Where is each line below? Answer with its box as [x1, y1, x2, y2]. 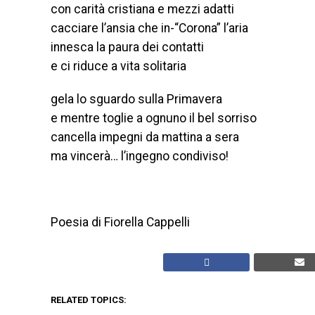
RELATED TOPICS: [51, 295, 127, 305]
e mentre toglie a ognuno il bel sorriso [51, 111, 257, 125]
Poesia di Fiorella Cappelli [51, 215, 190, 229]
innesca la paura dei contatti [51, 40, 204, 54]
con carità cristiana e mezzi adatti [51, 2, 234, 16]
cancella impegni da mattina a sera [51, 130, 239, 144]
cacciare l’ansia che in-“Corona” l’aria [51, 21, 248, 35]
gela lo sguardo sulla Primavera [51, 92, 222, 106]
